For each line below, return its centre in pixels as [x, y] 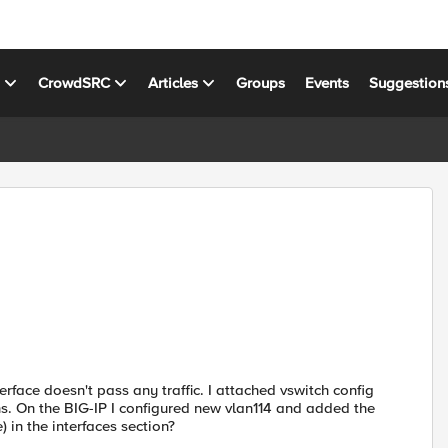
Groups [261, 82]
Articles [173, 82]
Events [327, 82]
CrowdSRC [74, 82]
